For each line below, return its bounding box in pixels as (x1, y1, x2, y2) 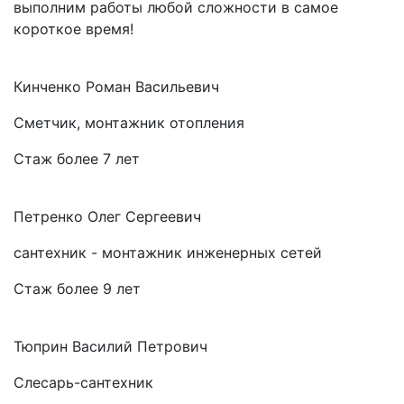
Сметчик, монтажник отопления (14, 113, 244, 132)
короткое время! (14, 19, 133, 38)
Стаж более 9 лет (14, 279, 141, 298)
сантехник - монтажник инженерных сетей (14, 243, 322, 262)
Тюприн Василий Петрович (14, 336, 207, 355)
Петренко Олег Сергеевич (14, 207, 201, 225)
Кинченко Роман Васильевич (14, 77, 219, 96)
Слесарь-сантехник (14, 372, 153, 391)
